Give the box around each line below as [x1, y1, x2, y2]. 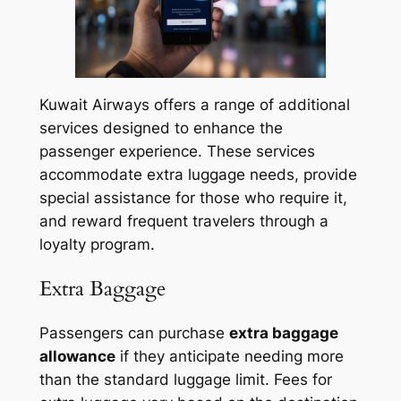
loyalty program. [38, 235, 155, 253]
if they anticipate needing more [115, 347, 344, 366]
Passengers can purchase [38, 324, 229, 343]
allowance [38, 347, 115, 366]
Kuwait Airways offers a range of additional [38, 95, 350, 114]
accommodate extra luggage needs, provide [38, 165, 357, 183]
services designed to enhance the [38, 118, 283, 137]
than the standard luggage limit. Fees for [38, 371, 332, 389]
